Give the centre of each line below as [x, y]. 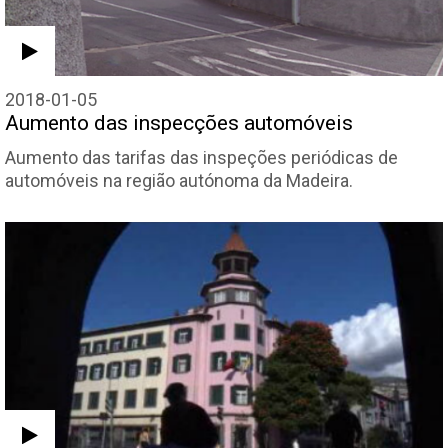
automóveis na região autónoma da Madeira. [179, 180]
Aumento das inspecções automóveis [179, 122]
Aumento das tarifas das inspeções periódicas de [201, 157]
